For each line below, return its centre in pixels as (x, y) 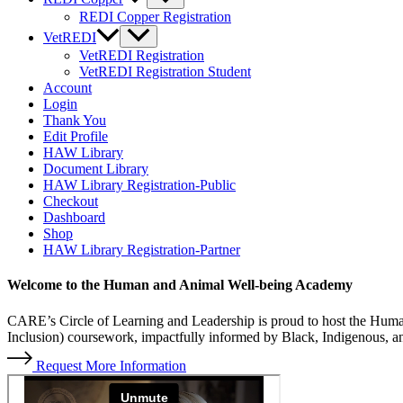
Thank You (75, 121)
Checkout (71, 201)
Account (67, 88)
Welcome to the (55, 285)
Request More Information (111, 365)
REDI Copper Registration (155, 17)
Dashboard (74, 218)
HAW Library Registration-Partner (142, 250)
